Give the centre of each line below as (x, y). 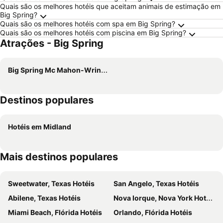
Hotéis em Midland (40, 127)
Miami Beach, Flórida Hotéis (55, 212)
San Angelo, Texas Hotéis (156, 183)
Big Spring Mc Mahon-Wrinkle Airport (55, 70)
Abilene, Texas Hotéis (44, 198)
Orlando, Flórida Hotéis (153, 212)
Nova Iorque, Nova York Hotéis (160, 198)
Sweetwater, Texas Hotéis (51, 183)
